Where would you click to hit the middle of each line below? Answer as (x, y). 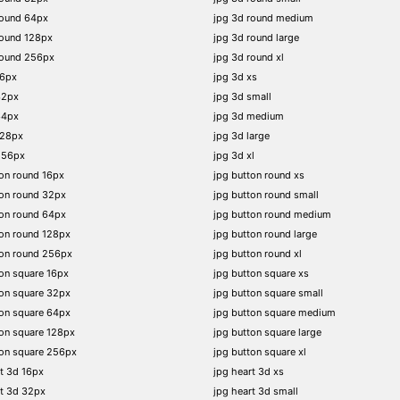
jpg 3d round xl (249, 57)
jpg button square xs (261, 273)
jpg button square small (268, 292)
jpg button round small (266, 194)
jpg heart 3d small (256, 391)
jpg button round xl (258, 253)
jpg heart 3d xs (249, 371)
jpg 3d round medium (263, 17)
